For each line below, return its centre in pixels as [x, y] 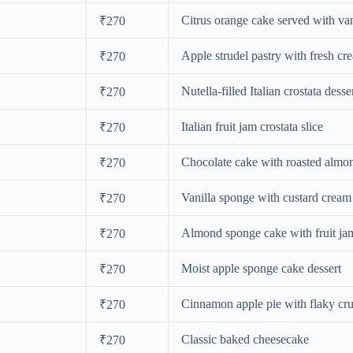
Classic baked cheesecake [245, 339]
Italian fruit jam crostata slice [252, 126]
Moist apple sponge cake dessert [261, 268]
